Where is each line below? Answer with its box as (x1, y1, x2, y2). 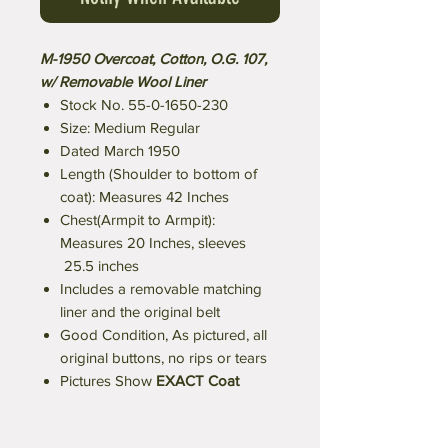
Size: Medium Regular (60, 119, 200, 137)
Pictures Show (60, 372, 156, 390)
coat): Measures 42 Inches (60, 188, 229, 206)
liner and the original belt (60, 303, 220, 321)
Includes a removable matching (60, 280, 262, 298)
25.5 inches (60, 257, 139, 275)
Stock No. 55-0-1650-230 (60, 96, 228, 114)
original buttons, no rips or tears (60, 349, 267, 367)
